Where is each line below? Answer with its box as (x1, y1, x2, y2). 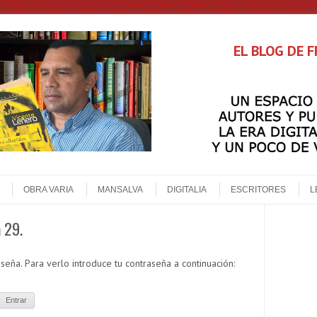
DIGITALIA (167, 184, 207, 195)
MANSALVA (98, 184, 143, 195)
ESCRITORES (231, 184, 286, 195)
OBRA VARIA (23, 184, 74, 195)
